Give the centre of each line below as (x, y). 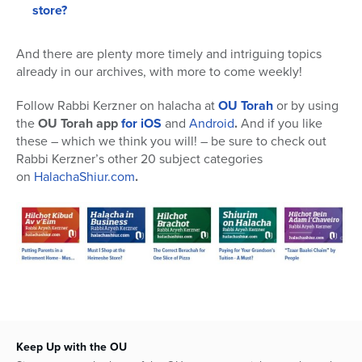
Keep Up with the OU (72, 347)
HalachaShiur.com (84, 177)
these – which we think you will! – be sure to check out (171, 141)
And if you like (280, 124)
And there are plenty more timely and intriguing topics (169, 54)
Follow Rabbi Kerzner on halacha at (117, 106)
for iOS (141, 124)
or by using (306, 106)
